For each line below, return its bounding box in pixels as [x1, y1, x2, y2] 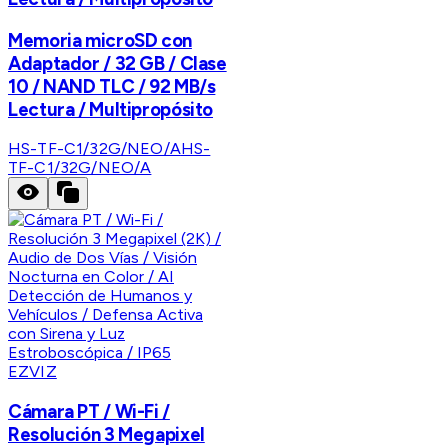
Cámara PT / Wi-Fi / [8, 400, 170, 424]
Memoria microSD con [8, 28, 192, 52]
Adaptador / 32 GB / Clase [8, 51, 227, 75]
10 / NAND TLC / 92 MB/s [8, 74, 216, 98]
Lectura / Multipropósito [8, 97, 214, 121]
